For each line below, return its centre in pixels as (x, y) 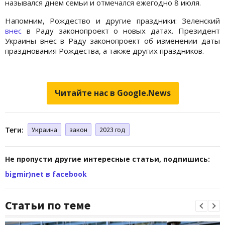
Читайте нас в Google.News (113, 93)
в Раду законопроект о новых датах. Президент (121, 30)
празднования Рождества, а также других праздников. (104, 50)
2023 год (113, 129)
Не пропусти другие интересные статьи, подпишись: (107, 159)
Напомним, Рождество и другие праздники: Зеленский (113, 20)
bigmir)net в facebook (46, 174)
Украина (44, 129)
